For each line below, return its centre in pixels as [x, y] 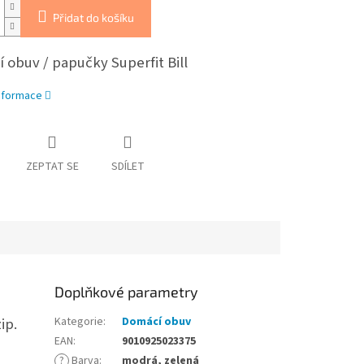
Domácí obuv [157, 322]
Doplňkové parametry [127, 292]
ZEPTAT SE [52, 167]
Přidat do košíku [93, 18]
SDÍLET [128, 167]
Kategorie [79, 322]
